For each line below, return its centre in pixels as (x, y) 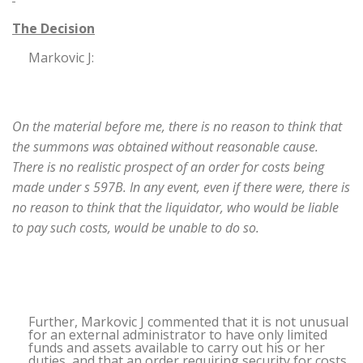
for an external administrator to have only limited (178, 334)
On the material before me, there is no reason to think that (177, 126)
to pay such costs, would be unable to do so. (136, 227)
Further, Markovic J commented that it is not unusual (188, 321)
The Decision (53, 28)
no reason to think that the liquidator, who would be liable (175, 207)
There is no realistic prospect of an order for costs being (168, 167)
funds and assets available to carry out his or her (177, 347)
